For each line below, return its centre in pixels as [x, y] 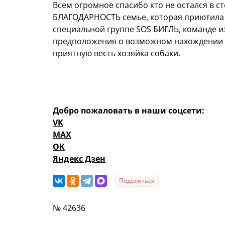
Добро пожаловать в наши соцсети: [129, 111]
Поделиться [137, 181]
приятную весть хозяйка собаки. [117, 53]
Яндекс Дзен [79, 159]
